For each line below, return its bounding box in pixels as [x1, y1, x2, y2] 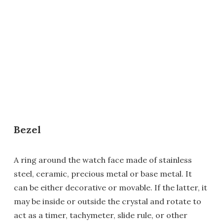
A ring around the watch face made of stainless [14, 154, 192, 165]
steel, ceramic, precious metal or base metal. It [14, 168, 192, 179]
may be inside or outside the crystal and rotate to [14, 196, 201, 206]
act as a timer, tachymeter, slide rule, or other [14, 210, 187, 220]
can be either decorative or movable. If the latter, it [14, 182, 207, 192]
